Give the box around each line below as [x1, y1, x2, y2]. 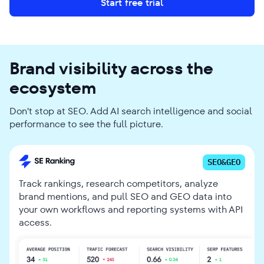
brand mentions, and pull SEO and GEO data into [19, 189, 232, 203]
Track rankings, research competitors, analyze [19, 176, 218, 190]
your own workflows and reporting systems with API [19, 202, 243, 216]
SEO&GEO [207, 156, 240, 167]
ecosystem [9, 76, 97, 100]
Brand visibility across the [9, 57, 213, 80]
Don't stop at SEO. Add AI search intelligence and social [9, 104, 252, 118]
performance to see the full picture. [9, 117, 163, 131]
